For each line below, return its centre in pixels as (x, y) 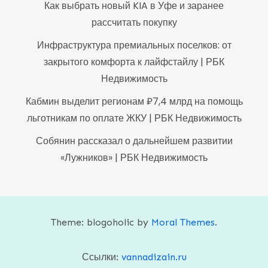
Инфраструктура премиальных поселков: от (134, 45)
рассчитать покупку (134, 22)
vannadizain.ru (154, 257)
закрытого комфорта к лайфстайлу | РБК (134, 62)
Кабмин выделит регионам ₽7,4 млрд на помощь (134, 101)
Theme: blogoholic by (101, 222)
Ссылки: (101, 257)
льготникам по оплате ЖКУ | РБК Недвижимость (134, 118)
